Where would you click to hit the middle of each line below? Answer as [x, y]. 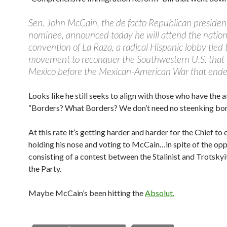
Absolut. [160, 193]
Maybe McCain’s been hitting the [87, 193]
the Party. [45, 168]
